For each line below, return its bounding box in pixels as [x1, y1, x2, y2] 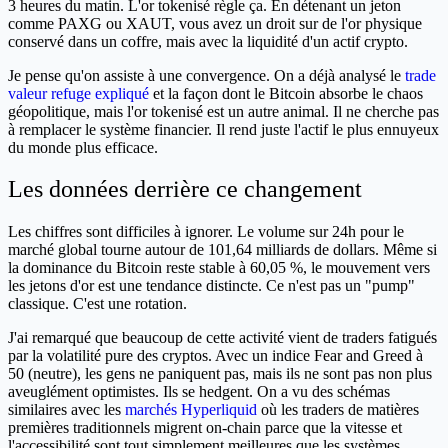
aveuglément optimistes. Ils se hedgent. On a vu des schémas [8, 383, 390, 401]
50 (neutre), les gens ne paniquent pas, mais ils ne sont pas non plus [8, 365, 432, 383]
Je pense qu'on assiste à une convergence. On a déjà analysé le [8, 66, 405, 84]
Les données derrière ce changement [8, 176, 362, 203]
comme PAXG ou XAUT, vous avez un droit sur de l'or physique [8, 14, 422, 32]
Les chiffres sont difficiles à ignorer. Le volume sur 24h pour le [8, 223, 404, 241]
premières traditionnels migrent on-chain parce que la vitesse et [8, 419, 402, 437]
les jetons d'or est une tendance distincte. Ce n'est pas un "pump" [8, 277, 415, 295]
